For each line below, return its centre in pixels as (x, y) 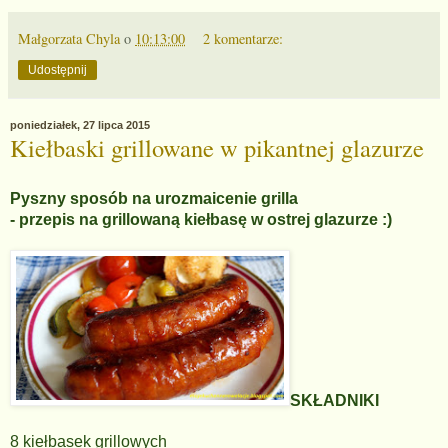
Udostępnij (57, 70)
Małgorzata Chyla (69, 39)
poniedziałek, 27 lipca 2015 (80, 125)
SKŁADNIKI (334, 400)
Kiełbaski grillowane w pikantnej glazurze (217, 148)
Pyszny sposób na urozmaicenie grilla (154, 198)
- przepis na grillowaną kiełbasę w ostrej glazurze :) (201, 219)
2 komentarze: (243, 39)
